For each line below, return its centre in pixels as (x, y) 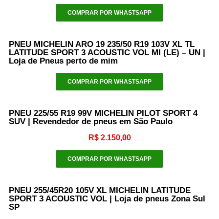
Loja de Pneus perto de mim (63, 61)
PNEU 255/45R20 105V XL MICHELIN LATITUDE (100, 190)
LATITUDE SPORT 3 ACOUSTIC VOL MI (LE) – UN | (107, 52)
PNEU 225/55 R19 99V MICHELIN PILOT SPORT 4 (103, 113)
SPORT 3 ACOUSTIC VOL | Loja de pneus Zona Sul (107, 198)
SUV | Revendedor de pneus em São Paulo (91, 121)
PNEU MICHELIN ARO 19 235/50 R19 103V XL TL (102, 44)
